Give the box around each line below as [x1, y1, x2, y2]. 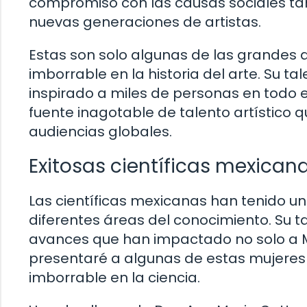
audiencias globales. [29, 122, 172, 142]
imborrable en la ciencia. [29, 268, 200, 288]
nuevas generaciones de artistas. [29, 12, 261, 32]
